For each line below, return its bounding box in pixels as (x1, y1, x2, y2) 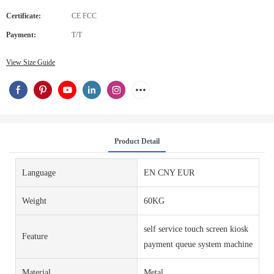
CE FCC (72, 12, 97, 20)
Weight (22, 196, 46, 206)
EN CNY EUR (143, 168, 194, 177)
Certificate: (6, 12, 41, 20)
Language (22, 168, 56, 177)
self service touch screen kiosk (143, 224, 248, 234)
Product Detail (114, 136, 160, 146)
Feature (22, 232, 48, 242)
